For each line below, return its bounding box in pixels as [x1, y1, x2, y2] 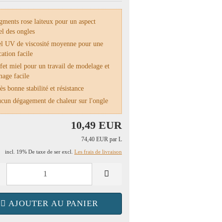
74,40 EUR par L [81, 135, 122, 143]
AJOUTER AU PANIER [8, 198, 98, 208]
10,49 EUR [71, 118, 122, 131]
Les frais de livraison [74, 148, 122, 155]
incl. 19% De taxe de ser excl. [5, 148, 74, 155]
